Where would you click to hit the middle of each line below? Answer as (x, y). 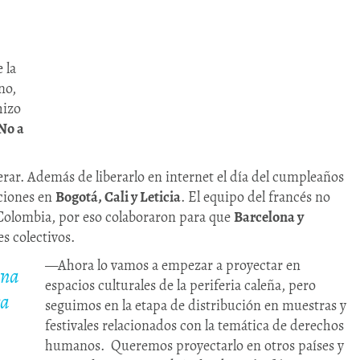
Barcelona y (269, 217)
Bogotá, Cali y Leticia (118, 197)
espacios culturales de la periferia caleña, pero (180, 286)
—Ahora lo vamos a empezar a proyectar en (173, 266)
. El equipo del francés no (256, 197)
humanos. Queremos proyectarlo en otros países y (194, 346)
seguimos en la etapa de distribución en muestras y (196, 306)
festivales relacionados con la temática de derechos (194, 326)
